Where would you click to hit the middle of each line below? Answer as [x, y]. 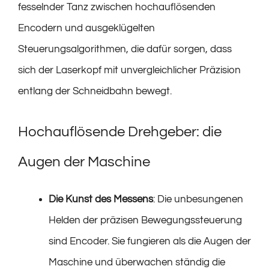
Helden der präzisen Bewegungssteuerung [145, 221]
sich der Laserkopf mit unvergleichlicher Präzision [129, 70]
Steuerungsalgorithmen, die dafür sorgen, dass [125, 49]
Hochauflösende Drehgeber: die [120, 132]
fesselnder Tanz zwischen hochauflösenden [117, 7]
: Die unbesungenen [198, 200]
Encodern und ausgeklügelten [86, 28]
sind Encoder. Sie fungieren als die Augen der [150, 242]
